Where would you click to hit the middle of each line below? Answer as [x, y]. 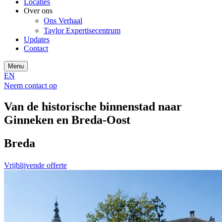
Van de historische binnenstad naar [93, 107]
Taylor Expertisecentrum [82, 31]
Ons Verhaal [63, 21]
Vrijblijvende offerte [35, 165]
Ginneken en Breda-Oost [67, 120]
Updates [37, 40]
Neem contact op [30, 86]
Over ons [38, 11]
